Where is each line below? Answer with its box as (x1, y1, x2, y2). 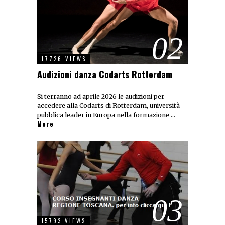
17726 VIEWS (41, 55, 86, 63)
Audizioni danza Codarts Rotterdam (37, 68, 172, 81)
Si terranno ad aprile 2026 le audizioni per (37, 93, 164, 101)
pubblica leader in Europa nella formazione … (37, 111, 175, 119)
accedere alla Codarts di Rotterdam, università (37, 102, 180, 110)
